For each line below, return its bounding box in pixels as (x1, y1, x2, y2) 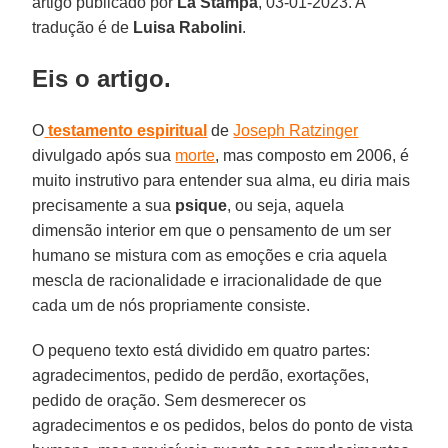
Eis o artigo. (32, 64, 172, 92)
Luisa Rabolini (133, 18, 243, 36)
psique (175, 196, 228, 214)
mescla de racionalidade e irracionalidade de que (32, 271, 383, 289)
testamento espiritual (48, 121, 208, 139)
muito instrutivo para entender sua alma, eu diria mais (32, 171, 411, 189)
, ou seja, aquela (227, 196, 345, 214)
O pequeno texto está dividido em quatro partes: (32, 341, 371, 359)
